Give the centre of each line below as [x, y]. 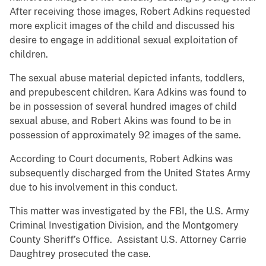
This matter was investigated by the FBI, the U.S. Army [129, 211]
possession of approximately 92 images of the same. [125, 135]
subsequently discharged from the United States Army [130, 173]
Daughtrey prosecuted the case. [80, 254]
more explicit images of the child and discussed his [122, 26]
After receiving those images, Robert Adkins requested [130, 12]
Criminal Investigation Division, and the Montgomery [124, 226]
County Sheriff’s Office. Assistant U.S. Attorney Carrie [128, 240]
